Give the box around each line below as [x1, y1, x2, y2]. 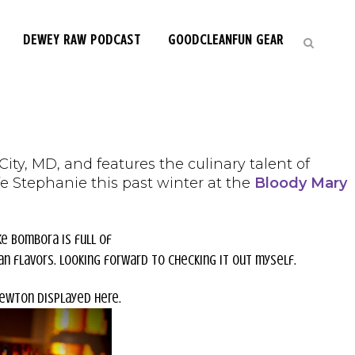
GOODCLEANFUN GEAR [168, 32, 284, 48]
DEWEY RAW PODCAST [23, 32, 141, 48]
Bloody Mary [254, 174, 347, 192]
